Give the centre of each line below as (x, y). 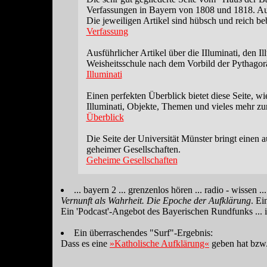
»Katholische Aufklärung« (159, 243)
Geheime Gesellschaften (132, 160)
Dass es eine (85, 243)
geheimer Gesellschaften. (133, 149)
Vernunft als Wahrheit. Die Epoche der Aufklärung (156, 201)
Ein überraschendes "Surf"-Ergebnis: (143, 233)
